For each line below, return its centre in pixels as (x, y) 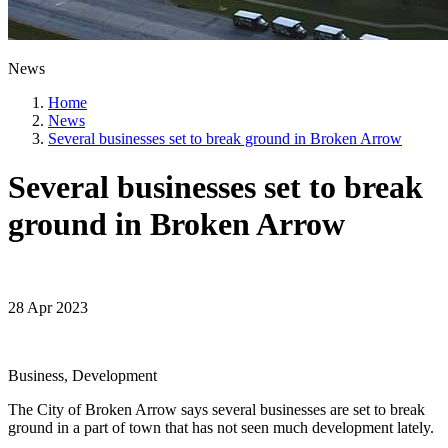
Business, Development (82, 375)
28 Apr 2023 (48, 307)
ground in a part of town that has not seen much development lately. (221, 427)
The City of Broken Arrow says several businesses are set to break (216, 409)
